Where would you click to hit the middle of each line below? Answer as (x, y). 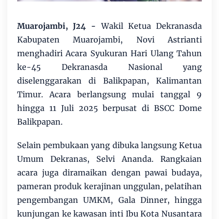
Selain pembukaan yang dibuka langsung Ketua (109, 145)
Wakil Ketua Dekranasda (152, 26)
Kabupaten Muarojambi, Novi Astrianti (109, 40)
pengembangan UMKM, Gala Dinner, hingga (109, 200)
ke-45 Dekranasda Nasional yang (109, 67)
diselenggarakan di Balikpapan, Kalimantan (109, 81)
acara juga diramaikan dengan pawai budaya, (109, 173)
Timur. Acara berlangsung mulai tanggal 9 (109, 95)
